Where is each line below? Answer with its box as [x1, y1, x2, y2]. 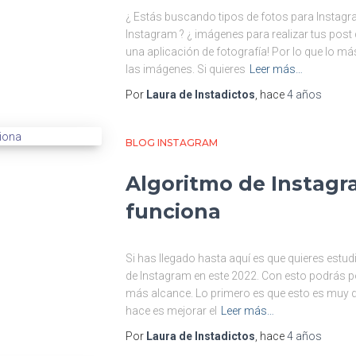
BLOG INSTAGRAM [125, 137, 218, 149]
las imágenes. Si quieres [125, 63, 246, 75]
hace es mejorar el [125, 304, 217, 317]
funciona [125, 199, 221, 223]
